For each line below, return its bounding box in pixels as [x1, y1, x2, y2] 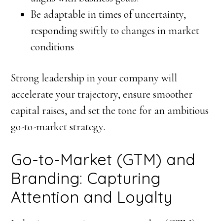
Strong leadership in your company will [11, 72, 178, 84]
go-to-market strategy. [11, 120, 106, 133]
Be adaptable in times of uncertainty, [31, 8, 186, 21]
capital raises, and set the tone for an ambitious [11, 104, 209, 117]
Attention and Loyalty [11, 187, 173, 207]
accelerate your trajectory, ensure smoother [11, 88, 193, 101]
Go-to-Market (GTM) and [11, 149, 196, 169]
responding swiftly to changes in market [31, 24, 200, 37]
